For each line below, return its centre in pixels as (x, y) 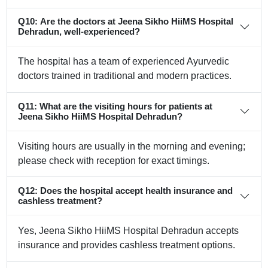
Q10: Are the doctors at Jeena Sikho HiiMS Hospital (126, 22)
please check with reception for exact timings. (114, 160)
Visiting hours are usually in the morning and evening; (132, 146)
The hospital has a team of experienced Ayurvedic (124, 62)
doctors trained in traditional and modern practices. (125, 76)
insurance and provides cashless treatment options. (127, 245)
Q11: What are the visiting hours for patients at (115, 106)
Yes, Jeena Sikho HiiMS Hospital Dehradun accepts (129, 231)
